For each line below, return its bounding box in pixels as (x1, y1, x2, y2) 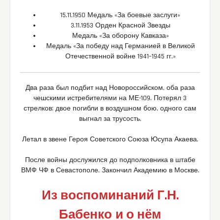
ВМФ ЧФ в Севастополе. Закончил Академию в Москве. (21, 166, 199, 175)
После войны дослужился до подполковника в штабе (25, 156, 195, 165)
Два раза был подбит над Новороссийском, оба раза (25, 83, 195, 93)
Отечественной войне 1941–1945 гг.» (65, 52, 176, 61)
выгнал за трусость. (79, 114, 141, 124)
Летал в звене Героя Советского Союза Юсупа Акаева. (22, 135, 198, 144)
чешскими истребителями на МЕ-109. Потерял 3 (33, 94, 187, 103)
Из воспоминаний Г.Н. (41, 188, 179, 204)
